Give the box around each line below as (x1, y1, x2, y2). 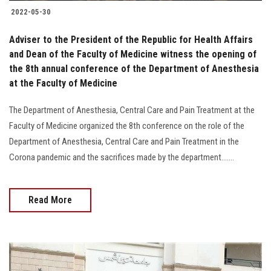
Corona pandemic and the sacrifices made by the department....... (9, 152, 234, 163)
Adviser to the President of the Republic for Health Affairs (9, 34, 253, 46)
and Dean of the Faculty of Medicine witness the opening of (9, 48, 256, 60)
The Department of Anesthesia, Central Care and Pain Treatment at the (9, 105, 255, 116)
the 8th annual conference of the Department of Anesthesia (9, 63, 259, 75)
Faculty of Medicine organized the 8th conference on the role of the (9, 120, 244, 132)
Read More (28, 194, 72, 206)
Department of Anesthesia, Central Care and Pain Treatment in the (9, 136, 239, 148)
